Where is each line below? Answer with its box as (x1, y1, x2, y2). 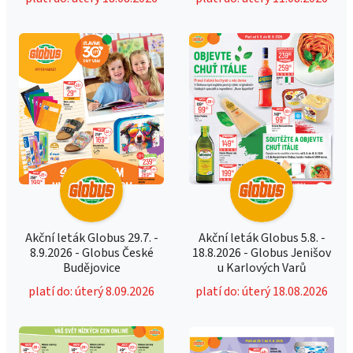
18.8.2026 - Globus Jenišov (192, 244, 331, 262)
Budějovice (62, 259, 121, 277)
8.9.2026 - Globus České (29, 244, 154, 262)
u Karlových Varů (217, 259, 307, 277)
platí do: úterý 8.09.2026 (28, 283, 154, 300)
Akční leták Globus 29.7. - (24, 229, 158, 247)
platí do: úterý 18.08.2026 (195, 283, 328, 300)
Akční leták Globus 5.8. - (198, 229, 325, 247)
